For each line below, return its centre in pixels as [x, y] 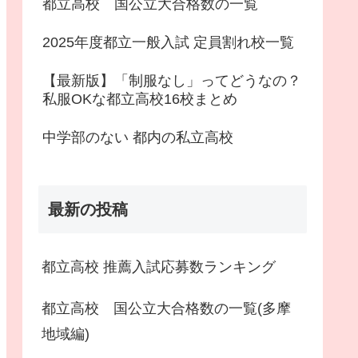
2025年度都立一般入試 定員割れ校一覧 [168, 43]
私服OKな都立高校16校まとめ [140, 99]
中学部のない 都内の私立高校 [138, 137]
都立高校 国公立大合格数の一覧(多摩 [166, 309]
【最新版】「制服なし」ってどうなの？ [172, 81]
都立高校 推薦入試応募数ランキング [159, 267]
